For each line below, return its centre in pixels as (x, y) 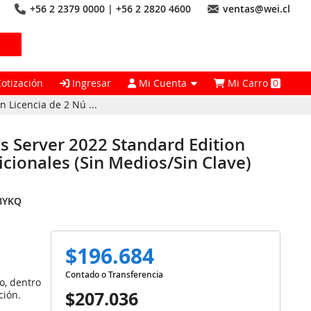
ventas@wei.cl (257, 9)
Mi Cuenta (163, 83)
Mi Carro (248, 83)
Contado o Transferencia (115, 275)
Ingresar (91, 83)
